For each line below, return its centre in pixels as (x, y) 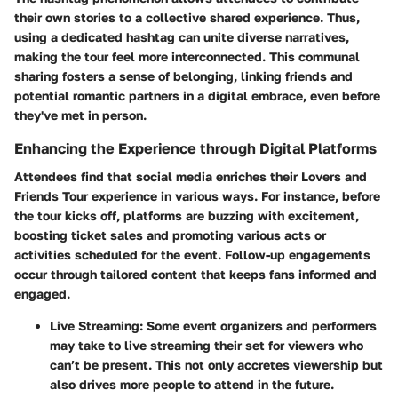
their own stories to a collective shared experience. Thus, (187, 18)
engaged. (42, 294)
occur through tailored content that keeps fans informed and (195, 275)
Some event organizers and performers (260, 326)
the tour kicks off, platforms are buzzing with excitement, (187, 216)
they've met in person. (80, 115)
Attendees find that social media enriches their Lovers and (191, 177)
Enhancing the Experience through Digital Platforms (195, 149)
